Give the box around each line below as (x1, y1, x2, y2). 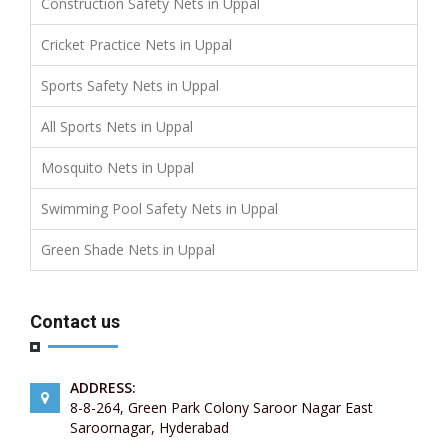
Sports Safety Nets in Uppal (41, 75, 219, 95)
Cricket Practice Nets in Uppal (41, 34, 232, 54)
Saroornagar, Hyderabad (70, 417, 229, 437)
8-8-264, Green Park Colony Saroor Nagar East (70, 397, 373, 417)
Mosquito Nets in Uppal (41, 157, 194, 177)
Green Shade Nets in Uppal (41, 239, 215, 259)
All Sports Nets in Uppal (41, 116, 193, 136)
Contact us (30, 310, 120, 332)
